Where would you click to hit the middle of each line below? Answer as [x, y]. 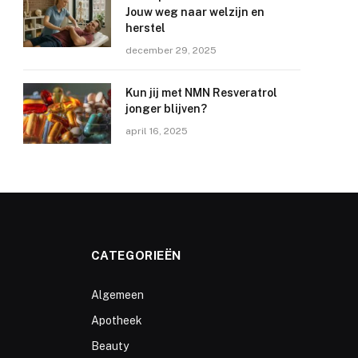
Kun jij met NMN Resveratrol [201, 93]
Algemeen [117, 295]
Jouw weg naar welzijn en [195, 12]
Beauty [109, 346]
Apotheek [116, 321]
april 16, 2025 [157, 131]
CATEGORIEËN [136, 256]
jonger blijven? [166, 109]
